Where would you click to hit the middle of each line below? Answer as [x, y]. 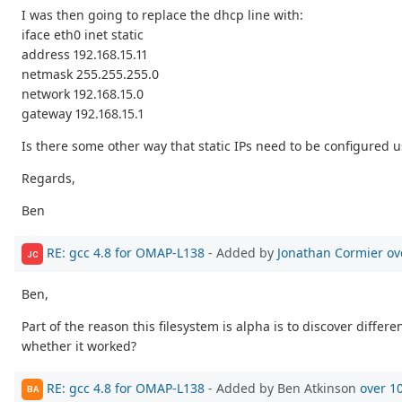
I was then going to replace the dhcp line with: [162, 15]
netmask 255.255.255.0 [90, 74]
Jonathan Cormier [330, 252]
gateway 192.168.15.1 [83, 114]
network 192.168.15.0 [83, 94]
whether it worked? [79, 346]
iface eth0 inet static [83, 35]
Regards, [48, 179]
